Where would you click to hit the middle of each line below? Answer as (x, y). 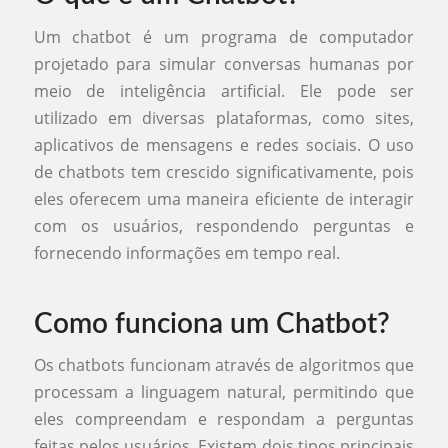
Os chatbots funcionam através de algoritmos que (224, 365)
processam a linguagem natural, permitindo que (224, 392)
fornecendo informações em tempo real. (186, 252)
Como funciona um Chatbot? (211, 323)
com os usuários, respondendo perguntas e (224, 225)
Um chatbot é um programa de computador (224, 36)
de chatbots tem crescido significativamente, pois (224, 171)
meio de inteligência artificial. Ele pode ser (224, 90)
